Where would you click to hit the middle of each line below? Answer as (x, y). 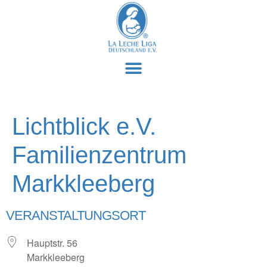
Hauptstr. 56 (52, 243)
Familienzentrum (99, 155)
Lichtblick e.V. (84, 126)
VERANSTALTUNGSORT (76, 215)
